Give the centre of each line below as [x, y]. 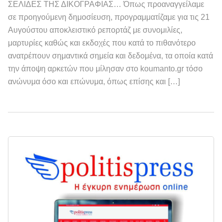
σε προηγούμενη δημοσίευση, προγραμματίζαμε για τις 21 [109, 17]
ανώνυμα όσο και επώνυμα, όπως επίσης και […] [94, 81]
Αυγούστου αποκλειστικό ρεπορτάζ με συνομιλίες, [95, 30]
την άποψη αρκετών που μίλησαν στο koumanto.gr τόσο [105, 68]
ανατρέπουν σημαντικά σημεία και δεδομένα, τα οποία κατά [111, 55]
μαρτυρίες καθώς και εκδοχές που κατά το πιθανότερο [102, 43]
